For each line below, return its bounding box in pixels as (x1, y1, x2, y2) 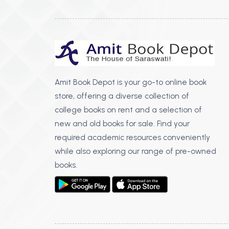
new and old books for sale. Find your (54, 118, 190, 128)
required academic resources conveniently (54, 132, 210, 142)
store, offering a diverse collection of (54, 90, 189, 101)
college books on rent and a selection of (54, 104, 202, 114)
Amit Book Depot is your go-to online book (54, 77, 207, 87)
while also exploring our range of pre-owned (54, 146, 216, 156)
